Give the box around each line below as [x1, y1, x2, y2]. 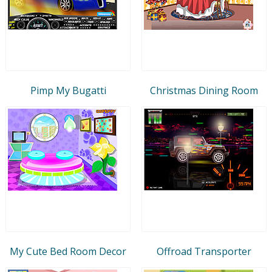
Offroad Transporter [157, 244, 251, 258]
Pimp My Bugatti [30, 83, 106, 97]
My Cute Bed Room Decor [10, 244, 126, 258]
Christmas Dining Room [150, 83, 258, 97]
